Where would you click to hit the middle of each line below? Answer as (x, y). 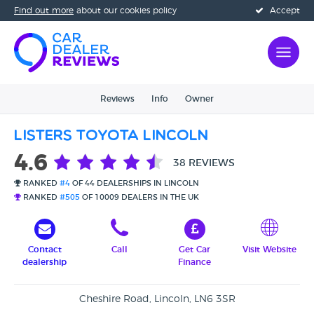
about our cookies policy (125, 11)
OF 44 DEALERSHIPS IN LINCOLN (135, 183)
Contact (45, 250)
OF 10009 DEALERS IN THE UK (139, 197)
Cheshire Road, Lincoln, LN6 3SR (157, 299)
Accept (284, 11)
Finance (194, 262)
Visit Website (269, 250)
